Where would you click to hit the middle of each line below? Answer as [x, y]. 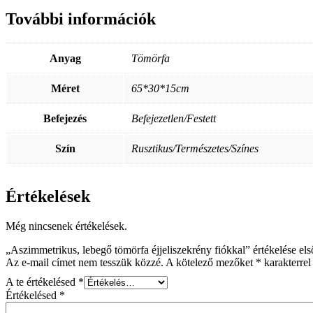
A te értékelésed [42, 282]
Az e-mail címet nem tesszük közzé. [85, 262]
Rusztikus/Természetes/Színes [195, 148]
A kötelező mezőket [211, 262]
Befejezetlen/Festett [174, 118]
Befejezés [65, 118]
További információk [81, 19]
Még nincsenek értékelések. [66, 226]
